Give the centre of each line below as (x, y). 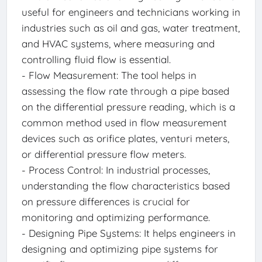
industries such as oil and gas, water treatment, (130, 28)
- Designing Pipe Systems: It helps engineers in (128, 233)
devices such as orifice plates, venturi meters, (125, 139)
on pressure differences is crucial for (106, 202)
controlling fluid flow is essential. (96, 60)
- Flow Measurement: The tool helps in (109, 75)
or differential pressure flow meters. (104, 154)
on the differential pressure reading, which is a (128, 107)
